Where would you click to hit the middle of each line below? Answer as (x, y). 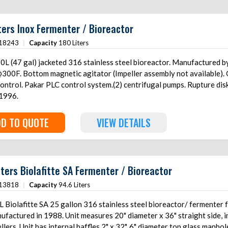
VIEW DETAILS (123, 123)
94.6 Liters (74, 185)
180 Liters (73, 43)
